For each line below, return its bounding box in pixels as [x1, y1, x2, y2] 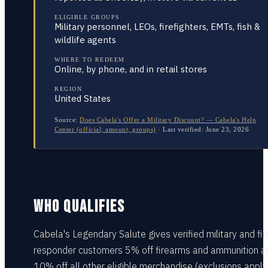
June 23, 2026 [205, 126, 249, 133]
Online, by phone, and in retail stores [54, 63, 207, 75]
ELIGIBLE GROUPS [54, 14, 120, 20]
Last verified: [163, 126, 206, 133]
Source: [54, 116, 78, 123]
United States [54, 93, 111, 104]
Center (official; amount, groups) [54, 126, 156, 133]
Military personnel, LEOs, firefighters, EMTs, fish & [54, 21, 260, 32]
